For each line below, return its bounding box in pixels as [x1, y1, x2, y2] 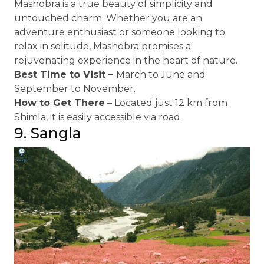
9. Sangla [14, 124, 81, 142]
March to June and [116, 69, 206, 80]
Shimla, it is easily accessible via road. [14, 111, 182, 123]
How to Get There [14, 97, 105, 108]
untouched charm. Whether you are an [14, 12, 202, 24]
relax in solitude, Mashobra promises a [14, 41, 191, 52]
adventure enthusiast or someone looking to [14, 27, 225, 38]
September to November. [14, 83, 136, 94]
